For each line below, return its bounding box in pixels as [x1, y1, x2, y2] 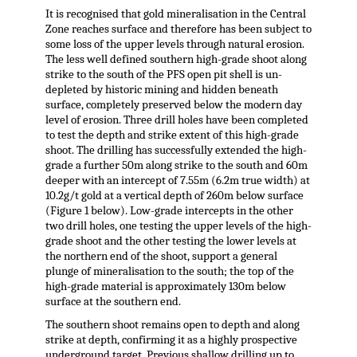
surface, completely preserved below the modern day [45, 98, 302, 112]
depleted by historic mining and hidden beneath [45, 83, 278, 97]
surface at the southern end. [45, 295, 181, 309]
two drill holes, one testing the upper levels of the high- [45, 219, 312, 233]
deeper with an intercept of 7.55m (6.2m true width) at [45, 174, 310, 188]
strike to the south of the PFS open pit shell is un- [45, 68, 282, 82]
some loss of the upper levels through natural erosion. [45, 37, 304, 52]
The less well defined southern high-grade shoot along [45, 53, 307, 67]
